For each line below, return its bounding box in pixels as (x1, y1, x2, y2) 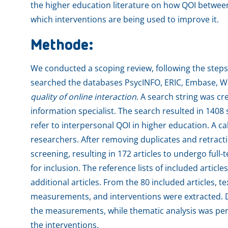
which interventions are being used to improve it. (31, 13, 219, 25)
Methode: (31, 38, 93, 53)
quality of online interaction (31, 91, 136, 102)
